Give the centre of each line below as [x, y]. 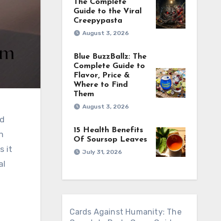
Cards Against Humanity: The [125, 212]
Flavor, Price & [101, 75]
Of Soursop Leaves [110, 140]
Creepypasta [98, 21]
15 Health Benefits [108, 130]
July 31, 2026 [102, 152]
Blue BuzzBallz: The [110, 57]
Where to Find [100, 85]
